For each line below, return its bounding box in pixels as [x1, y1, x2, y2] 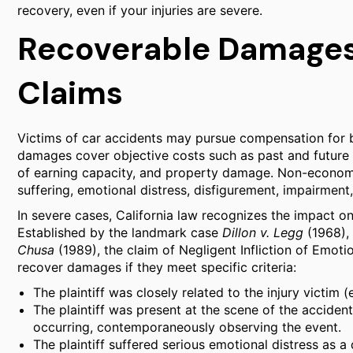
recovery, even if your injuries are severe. [17, 2, 262, 18]
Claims [17, 72, 123, 113]
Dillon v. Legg [222, 225, 303, 240]
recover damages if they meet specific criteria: [17, 259, 296, 275]
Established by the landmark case [17, 225, 222, 240]
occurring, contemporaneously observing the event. [33, 319, 341, 335]
